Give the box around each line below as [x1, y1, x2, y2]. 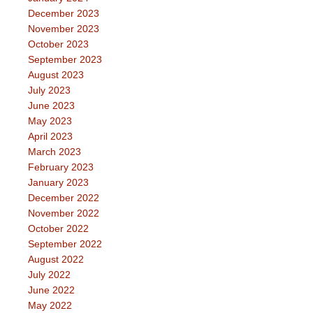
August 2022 [28, 254, 84, 265]
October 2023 [28, 38, 89, 50]
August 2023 [28, 69, 84, 81]
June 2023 [28, 100, 75, 112]
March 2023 [28, 146, 81, 158]
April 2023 [28, 131, 73, 143]
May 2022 [28, 300, 72, 312]
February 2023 [28, 161, 94, 173]
